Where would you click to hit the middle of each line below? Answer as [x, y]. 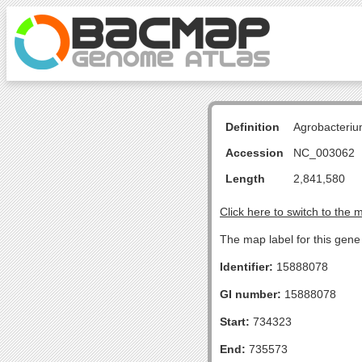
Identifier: [246, 267]
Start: [235, 322]
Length [245, 179]
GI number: [250, 294]
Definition [253, 127]
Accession [255, 153]
